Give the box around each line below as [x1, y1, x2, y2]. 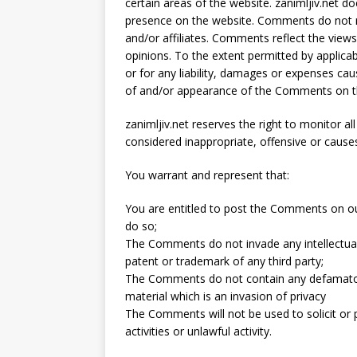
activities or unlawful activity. [125, 324, 272, 339]
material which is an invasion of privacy [125, 288, 326, 304]
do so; [125, 218, 157, 233]
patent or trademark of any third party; [125, 253, 324, 269]
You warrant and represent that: [125, 167, 289, 182]
